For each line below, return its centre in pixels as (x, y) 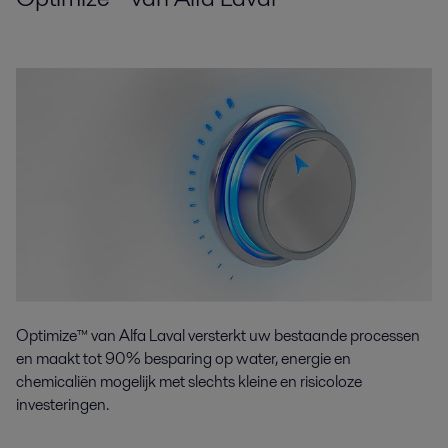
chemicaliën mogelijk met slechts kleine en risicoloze (189, 382)
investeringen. (62, 405)
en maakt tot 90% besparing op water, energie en (183, 359)
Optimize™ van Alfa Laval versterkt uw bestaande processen (218, 336)
